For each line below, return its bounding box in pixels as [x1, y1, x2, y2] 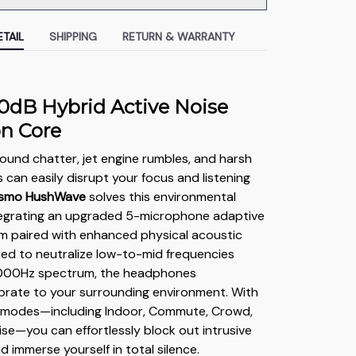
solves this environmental [86, 188, 237, 205]
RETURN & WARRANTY [122, 29, 235, 44]
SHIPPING [48, 29, 97, 44]
